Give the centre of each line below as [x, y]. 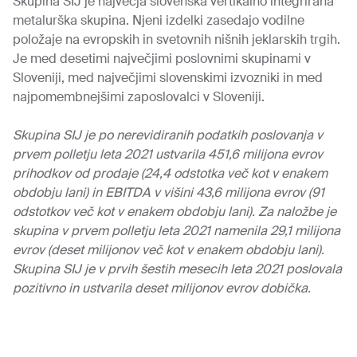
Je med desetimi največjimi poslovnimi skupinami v [162, 59]
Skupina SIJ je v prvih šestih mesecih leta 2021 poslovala [177, 269]
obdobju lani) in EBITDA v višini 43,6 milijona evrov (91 [169, 192]
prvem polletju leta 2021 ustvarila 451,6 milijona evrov [168, 154]
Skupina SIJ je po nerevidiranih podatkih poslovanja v [168, 135]
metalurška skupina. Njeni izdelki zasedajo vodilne [159, 20]
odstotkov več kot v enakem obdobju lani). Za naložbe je [175, 212]
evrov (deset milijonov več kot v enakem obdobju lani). [169, 250]
